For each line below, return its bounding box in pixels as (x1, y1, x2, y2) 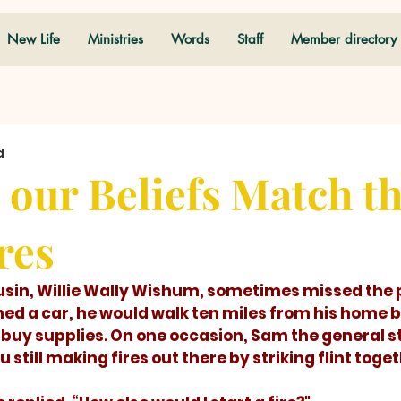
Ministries (88, 30, 143, 47)
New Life (7, 30, 60, 47)
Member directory (291, 30, 397, 47)
